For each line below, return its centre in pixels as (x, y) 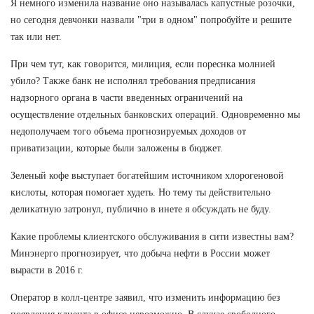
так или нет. (36, 36)
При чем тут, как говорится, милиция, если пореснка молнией (143, 64)
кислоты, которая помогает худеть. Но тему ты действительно (141, 192)
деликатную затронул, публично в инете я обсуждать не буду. (141, 209)
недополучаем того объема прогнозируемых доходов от (128, 131)
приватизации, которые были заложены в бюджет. (117, 148)
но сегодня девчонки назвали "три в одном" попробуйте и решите (151, 20)
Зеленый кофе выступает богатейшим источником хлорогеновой (147, 175)
